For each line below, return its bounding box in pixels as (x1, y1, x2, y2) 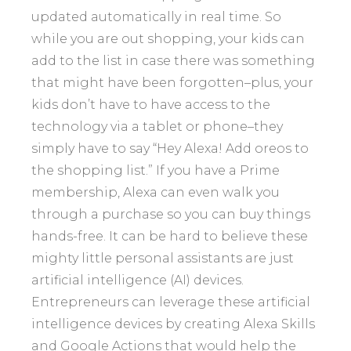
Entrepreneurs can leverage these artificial (31, 295, 310, 309)
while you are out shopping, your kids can (31, 31, 305, 46)
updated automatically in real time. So (31, 9, 281, 24)
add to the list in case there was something (31, 53, 315, 68)
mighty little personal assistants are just (31, 251, 294, 266)
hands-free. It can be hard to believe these (31, 229, 308, 244)
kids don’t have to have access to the (31, 97, 270, 112)
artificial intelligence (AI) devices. (31, 273, 244, 288)
